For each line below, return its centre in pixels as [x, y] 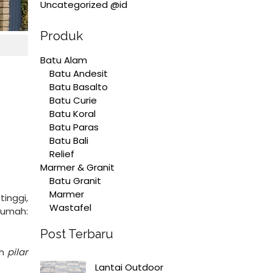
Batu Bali [69, 140]
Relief [62, 154]
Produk [62, 36]
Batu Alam [64, 60]
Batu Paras [74, 127]
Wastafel [70, 207]
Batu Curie [73, 100]
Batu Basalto [79, 87]
